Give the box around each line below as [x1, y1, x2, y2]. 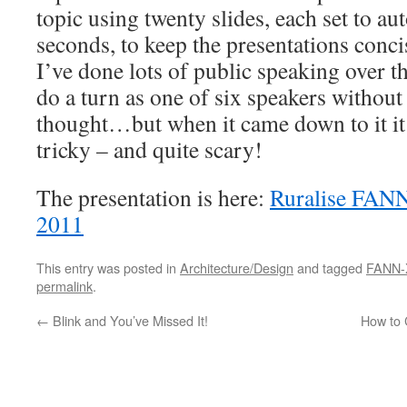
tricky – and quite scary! [36, 134, 263, 164]
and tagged [293, 258, 366, 277]
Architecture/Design [180, 258, 293, 277]
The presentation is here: [36, 182, 270, 213]
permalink [36, 276, 93, 295]
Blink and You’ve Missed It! [49, 311, 208, 330]
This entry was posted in [36, 258, 180, 277]
